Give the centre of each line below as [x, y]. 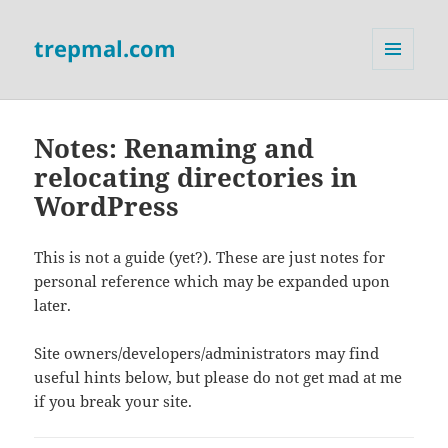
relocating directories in [196, 177]
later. [53, 305]
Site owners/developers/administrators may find [207, 353]
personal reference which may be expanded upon [212, 281]
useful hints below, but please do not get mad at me [218, 377]
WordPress [107, 206]
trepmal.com [105, 48]
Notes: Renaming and [174, 148]
